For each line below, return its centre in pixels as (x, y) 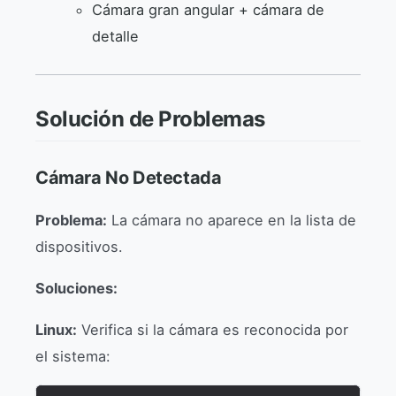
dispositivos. (79, 247)
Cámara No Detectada (129, 178)
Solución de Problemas (150, 118)
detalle (115, 36)
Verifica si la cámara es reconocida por (213, 329)
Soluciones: (76, 289)
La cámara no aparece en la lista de (232, 221)
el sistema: (73, 356)
